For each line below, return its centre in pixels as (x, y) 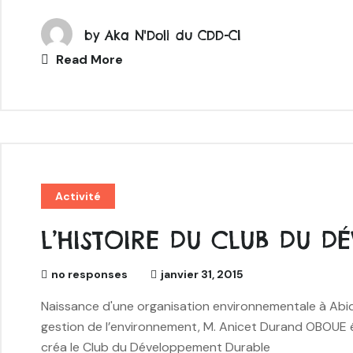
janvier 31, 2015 (202, 274)
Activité (78, 196)
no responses (89, 274)
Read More (88, 59)
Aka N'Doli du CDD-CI (173, 35)
